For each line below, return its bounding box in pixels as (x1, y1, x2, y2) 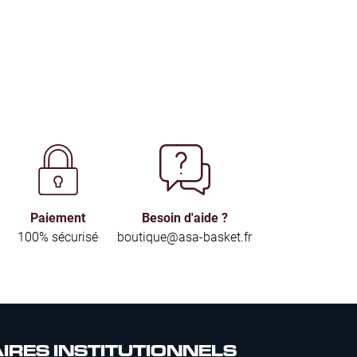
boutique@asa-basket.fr (117, 228, 252, 245)
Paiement (30, 209, 85, 226)
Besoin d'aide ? (141, 209, 228, 226)
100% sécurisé (18, 228, 98, 245)
